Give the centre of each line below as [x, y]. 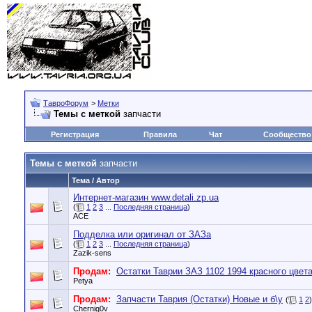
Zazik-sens [92, 253]
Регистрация [75, 134]
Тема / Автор [96, 180]
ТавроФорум [66, 103]
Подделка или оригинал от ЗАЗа [142, 234]
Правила [160, 134]
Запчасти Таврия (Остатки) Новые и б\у [200, 299]
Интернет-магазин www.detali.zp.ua [146, 197]
